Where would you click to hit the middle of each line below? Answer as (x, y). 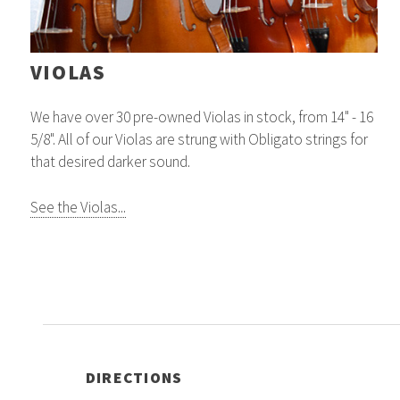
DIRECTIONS (134, 377)
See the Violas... (78, 207)
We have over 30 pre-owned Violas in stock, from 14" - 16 (201, 117)
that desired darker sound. (110, 161)
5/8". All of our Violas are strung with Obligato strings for (199, 139)
